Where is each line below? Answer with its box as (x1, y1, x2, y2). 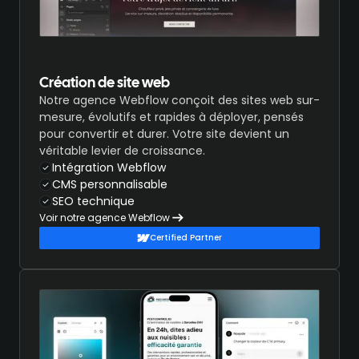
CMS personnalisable (52, 175, 167, 192)
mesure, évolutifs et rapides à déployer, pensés (39, 108, 304, 125)
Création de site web (39, 76, 170, 91)
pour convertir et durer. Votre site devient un (39, 125, 289, 142)
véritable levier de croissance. (39, 142, 205, 159)
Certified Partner (150, 232, 222, 244)
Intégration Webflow (52, 159, 166, 175)
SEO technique (52, 192, 135, 209)
